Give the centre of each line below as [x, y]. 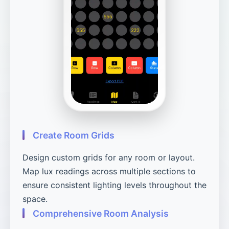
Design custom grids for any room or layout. [109, 157]
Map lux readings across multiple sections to [109, 171]
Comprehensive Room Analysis [101, 213]
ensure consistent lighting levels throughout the [114, 185]
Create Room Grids [74, 135]
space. [35, 199]
